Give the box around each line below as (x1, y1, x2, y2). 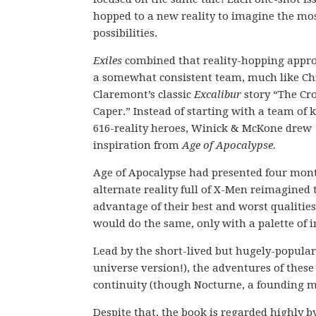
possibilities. (93, 27, 157, 39)
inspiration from (93, 139, 182, 152)
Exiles (93, 54, 122, 67)
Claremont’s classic (93, 88, 194, 101)
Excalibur (194, 88, 244, 101)
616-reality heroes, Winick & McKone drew (93, 122, 312, 135)
